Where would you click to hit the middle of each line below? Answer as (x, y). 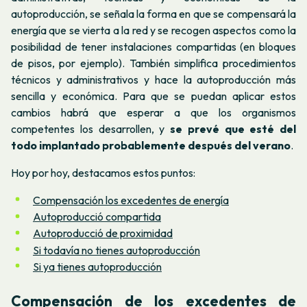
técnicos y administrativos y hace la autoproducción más (153, 80)
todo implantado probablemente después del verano (151, 146)
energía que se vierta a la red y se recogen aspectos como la (153, 30)
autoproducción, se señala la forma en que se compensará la (153, 14)
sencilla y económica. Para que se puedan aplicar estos (153, 96)
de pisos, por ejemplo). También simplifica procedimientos (153, 63)
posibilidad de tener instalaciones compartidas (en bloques (153, 47)
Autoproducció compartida (97, 217)
